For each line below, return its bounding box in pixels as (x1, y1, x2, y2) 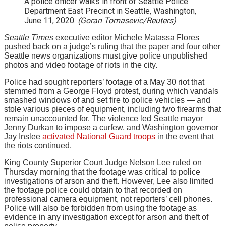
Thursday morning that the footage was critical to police (4, 167, 200, 177)
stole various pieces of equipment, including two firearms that (4, 105, 221, 114)
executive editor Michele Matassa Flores (53, 33, 199, 42)
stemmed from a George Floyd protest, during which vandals (4, 87, 218, 96)
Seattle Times (4, 33, 53, 42)
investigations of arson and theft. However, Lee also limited (4, 177, 213, 186)
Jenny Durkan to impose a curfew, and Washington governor (4, 123, 218, 132)
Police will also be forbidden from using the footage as (4, 204, 197, 213)
